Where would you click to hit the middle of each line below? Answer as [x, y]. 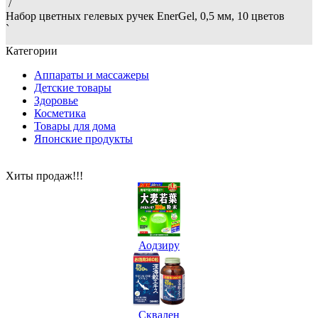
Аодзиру [159, 246]
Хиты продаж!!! [44, 176]
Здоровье [56, 101]
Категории [32, 51]
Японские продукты [83, 139]
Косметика [60, 114]
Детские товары [73, 88]
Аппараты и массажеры [92, 75]
